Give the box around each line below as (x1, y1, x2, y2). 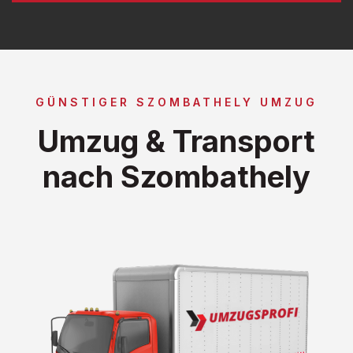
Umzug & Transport (38, 122, 315, 159)
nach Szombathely (43, 158, 310, 195)
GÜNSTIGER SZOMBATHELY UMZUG (35, 95, 318, 109)
